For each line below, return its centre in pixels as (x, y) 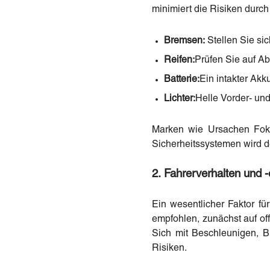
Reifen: (179, 60)
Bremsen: (184, 41)
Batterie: (182, 79)
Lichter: (180, 99)
